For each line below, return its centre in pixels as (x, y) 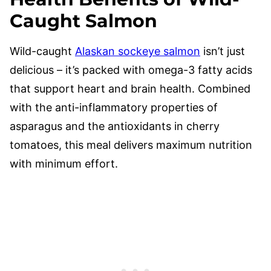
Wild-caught (42, 51)
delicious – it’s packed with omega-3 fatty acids (131, 70)
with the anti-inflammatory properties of (114, 107)
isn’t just (223, 51)
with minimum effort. (64, 164)
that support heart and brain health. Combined (130, 89)
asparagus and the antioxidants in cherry (115, 126)
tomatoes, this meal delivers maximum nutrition (131, 145)
